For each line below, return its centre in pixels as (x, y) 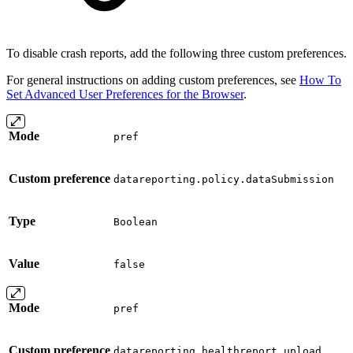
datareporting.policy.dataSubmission (224, 179)
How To (320, 80)
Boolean (136, 221)
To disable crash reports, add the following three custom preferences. (176, 53)
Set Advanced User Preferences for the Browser (125, 94)
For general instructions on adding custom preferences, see (153, 80)
